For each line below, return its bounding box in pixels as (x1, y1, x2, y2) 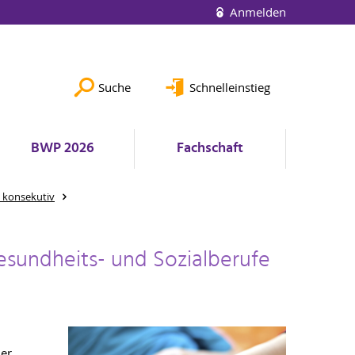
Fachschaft (177, 137, 243, 160)
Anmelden (227, 4, 286, 20)
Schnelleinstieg (189, 79, 270, 95)
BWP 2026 (30, 137, 94, 160)
